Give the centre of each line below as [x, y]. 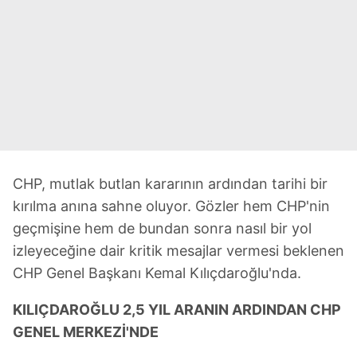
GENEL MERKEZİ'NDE [86, 332]
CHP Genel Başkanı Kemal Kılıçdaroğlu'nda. [157, 273]
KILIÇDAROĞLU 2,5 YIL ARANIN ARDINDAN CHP [177, 310]
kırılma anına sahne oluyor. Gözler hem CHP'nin [171, 206]
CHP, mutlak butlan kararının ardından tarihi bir [170, 184]
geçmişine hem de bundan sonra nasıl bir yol [162, 228]
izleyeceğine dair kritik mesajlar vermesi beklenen [178, 251]
